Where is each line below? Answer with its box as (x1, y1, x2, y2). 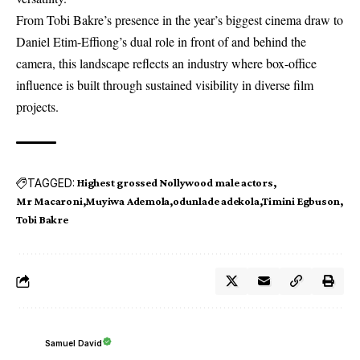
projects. (16, 98, 59, 116)
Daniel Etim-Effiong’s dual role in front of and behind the (16, 33, 306, 51)
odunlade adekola (173, 194, 260, 208)
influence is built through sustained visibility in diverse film (16, 76, 313, 94)
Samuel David (45, 337, 102, 348)
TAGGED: (27, 175, 75, 190)
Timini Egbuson (262, 194, 341, 208)
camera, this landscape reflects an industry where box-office (16, 55, 317, 72)
